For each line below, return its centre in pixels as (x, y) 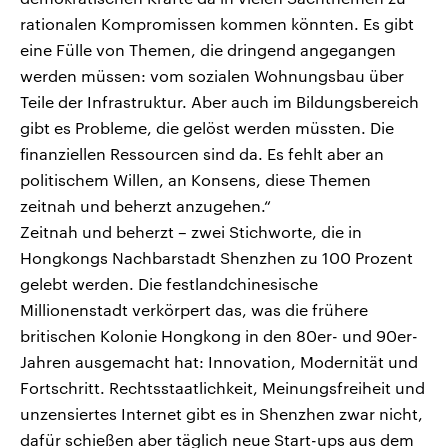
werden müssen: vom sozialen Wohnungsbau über (212, 76)
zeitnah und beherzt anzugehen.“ (145, 206)
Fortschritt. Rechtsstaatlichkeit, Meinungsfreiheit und (222, 388)
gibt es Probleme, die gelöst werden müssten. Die (207, 128)
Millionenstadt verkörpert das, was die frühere (194, 310)
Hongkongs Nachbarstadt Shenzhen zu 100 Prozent (216, 258)
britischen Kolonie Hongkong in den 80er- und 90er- (219, 336)
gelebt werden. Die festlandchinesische (169, 284)
